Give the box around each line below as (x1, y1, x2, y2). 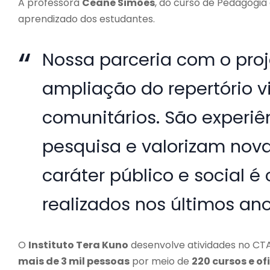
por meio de (130, 254, 192, 268)
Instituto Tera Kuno (28, 237, 128, 252)
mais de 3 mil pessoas (18, 254, 130, 268)
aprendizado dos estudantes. (18, 11, 155, 26)
